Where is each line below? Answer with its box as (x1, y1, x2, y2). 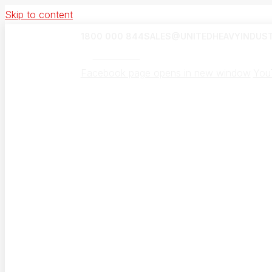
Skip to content (5, 8, 73, 21)
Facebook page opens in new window (80, 67, 251, 79)
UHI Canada (92, 51, 140, 61)
